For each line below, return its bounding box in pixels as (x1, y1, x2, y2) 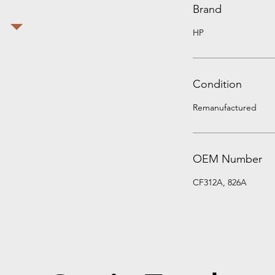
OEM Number (193, 152, 262, 166)
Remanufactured (193, 102, 257, 113)
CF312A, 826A (193, 177, 247, 188)
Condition (193, 77, 242, 91)
